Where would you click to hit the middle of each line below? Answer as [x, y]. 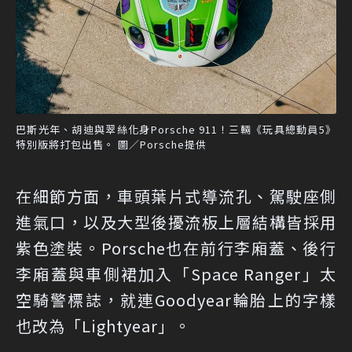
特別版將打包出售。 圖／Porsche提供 [111, 144]
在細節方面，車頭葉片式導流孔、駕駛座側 [176, 196]
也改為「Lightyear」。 [103, 325]
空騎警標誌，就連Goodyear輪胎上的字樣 [176, 299]
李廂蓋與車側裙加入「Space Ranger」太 [176, 273]
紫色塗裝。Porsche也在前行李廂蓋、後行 [176, 247]
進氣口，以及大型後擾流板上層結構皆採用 [176, 222]
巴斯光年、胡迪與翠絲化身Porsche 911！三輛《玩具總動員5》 [176, 129]
